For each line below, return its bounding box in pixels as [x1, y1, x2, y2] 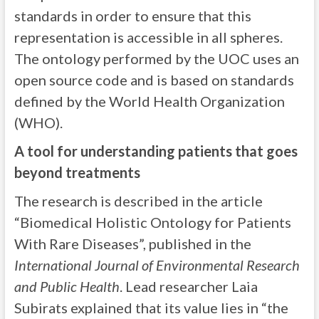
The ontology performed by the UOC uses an [14, 50, 299, 67]
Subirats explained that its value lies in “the [14, 299, 288, 316]
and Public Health [14, 278, 120, 295]
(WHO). [14, 114, 63, 131]
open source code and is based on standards [14, 71, 294, 88]
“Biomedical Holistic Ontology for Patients [14, 214, 291, 231]
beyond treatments [14, 164, 140, 181]
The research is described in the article [14, 192, 263, 209]
